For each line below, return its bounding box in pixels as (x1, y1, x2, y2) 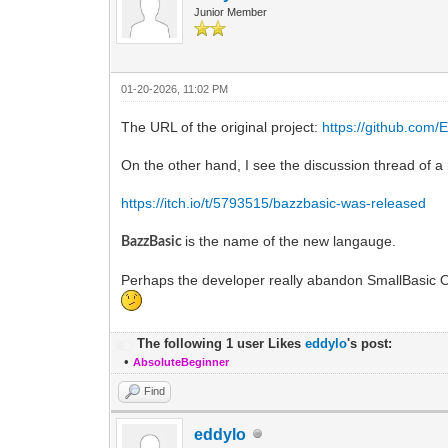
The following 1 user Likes (137, 335, 306, 351)
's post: (347, 335, 393, 351)
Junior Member (194, 5, 268, 18)
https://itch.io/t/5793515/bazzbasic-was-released (121, 194, 427, 211)
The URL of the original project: (121, 118, 323, 135)
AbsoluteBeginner (133, 355, 230, 368)
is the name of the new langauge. (185, 232, 401, 249)
